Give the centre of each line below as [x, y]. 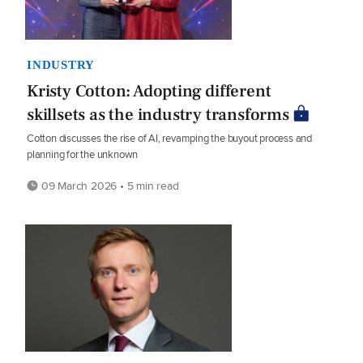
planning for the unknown [83, 154]
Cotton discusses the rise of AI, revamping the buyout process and [169, 138]
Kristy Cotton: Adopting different [149, 91]
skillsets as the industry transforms [158, 114]
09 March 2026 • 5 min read [109, 185]
